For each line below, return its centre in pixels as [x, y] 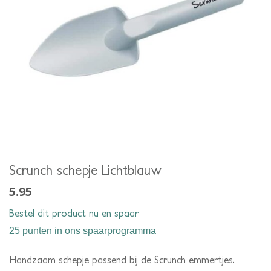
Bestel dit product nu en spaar [74, 213]
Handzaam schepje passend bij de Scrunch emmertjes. [122, 259]
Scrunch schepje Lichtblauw [85, 170]
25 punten [31, 230]
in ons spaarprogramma [104, 230]
